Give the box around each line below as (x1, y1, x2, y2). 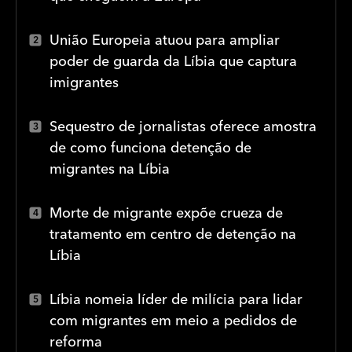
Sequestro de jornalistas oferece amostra (49, 117, 317, 135)
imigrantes (49, 73, 119, 91)
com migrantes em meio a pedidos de (49, 311, 297, 329)
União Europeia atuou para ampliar (49, 31, 280, 49)
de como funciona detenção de (49, 138, 251, 156)
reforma (49, 332, 102, 350)
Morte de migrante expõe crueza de (49, 203, 283, 222)
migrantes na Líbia (49, 159, 170, 178)
